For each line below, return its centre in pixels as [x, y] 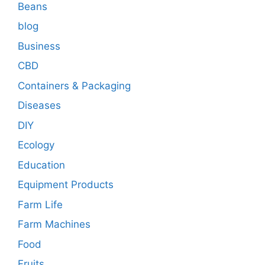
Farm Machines [54, 224]
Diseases [39, 106]
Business [39, 46]
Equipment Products [66, 185]
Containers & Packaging [74, 85]
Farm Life [40, 204]
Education [41, 165]
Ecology [36, 145]
